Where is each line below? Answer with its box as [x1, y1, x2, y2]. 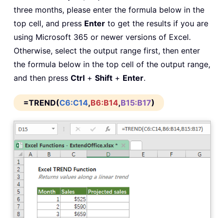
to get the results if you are [105, 18, 208, 29]
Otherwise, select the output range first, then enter [14, 46, 200, 56]
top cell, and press [14, 18, 84, 29]
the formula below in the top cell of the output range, [14, 59, 210, 70]
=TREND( [23, 98, 59, 108]
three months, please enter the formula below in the [14, 5, 204, 15]
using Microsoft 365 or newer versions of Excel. [14, 32, 191, 42]
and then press [14, 73, 71, 83]
